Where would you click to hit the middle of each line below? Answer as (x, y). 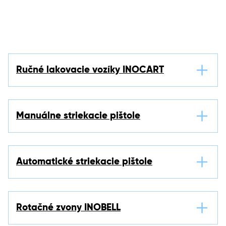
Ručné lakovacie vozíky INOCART (90, 70)
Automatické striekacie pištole (84, 162)
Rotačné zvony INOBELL (68, 208)
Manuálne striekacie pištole (78, 116)
